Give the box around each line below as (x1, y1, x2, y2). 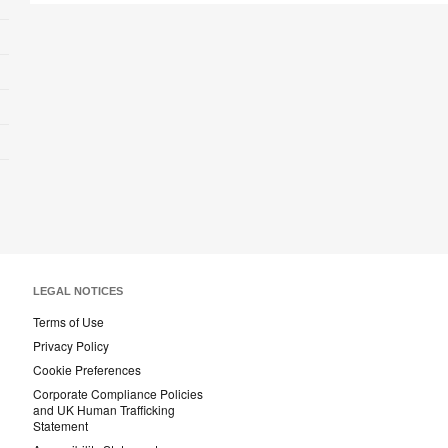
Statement (33, 417, 88, 435)
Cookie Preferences (33, 361, 141, 379)
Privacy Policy (33, 337, 109, 355)
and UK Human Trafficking (33, 401, 175, 419)
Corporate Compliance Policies (33, 385, 203, 403)
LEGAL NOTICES (33, 285, 123, 298)
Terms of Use (33, 313, 104, 331)
